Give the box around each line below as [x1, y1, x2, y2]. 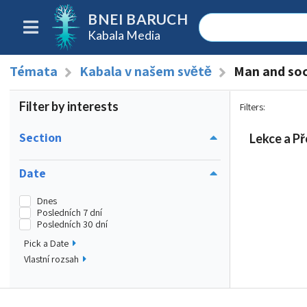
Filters [240, 101, 263, 113]
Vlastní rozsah [24, 253, 79, 266]
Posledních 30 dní [36, 217, 108, 230]
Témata [10, 62, 58, 80]
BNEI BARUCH [88, 10, 188, 28]
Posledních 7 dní [36, 206, 102, 219]
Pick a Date [24, 237, 69, 250]
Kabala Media [88, 27, 161, 42]
